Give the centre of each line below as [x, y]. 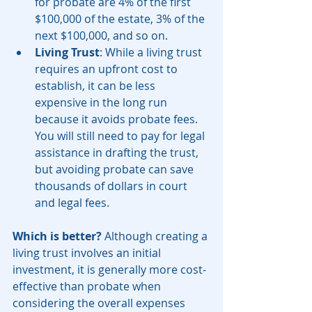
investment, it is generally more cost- [109, 270]
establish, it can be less [96, 86]
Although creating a [156, 236]
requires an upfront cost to [108, 69]
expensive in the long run [102, 103]
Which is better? [57, 236]
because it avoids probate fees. [118, 119]
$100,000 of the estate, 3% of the [121, 19]
